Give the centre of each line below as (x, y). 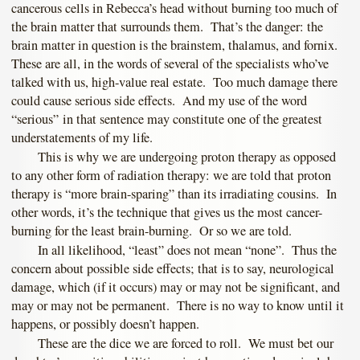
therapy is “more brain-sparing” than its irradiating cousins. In (174, 194)
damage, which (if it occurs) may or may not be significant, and (176, 286)
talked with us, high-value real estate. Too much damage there (174, 82)
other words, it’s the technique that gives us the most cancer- (167, 213)
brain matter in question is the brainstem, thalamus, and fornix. (176, 45)
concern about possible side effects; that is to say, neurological (173, 268)
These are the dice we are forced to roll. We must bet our (185, 343)
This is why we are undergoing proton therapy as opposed (186, 157)
